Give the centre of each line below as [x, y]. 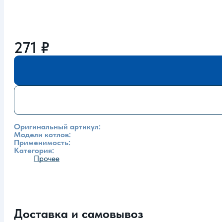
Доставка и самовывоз [79, 213]
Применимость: [42, 142]
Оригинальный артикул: [57, 126]
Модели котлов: [42, 134]
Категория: [34, 150]
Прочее [47, 158]
